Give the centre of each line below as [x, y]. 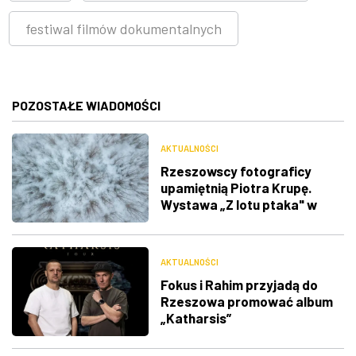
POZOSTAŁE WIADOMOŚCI [86, 105]
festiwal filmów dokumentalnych [124, 28]
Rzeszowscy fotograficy [236, 170]
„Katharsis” [195, 318]
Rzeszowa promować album [246, 302]
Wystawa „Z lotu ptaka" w [238, 204]
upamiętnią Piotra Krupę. [236, 187]
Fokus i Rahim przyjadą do [239, 285]
